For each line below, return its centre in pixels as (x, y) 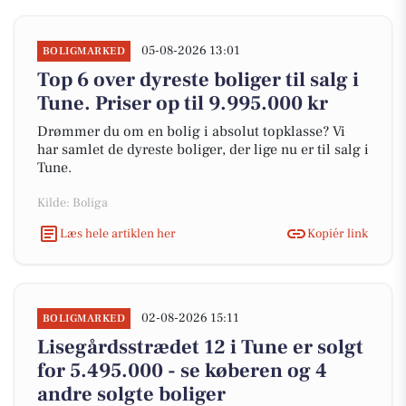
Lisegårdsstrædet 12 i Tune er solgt (200, 347)
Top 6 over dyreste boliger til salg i (198, 80)
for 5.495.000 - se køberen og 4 (182, 371)
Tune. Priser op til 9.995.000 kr (183, 103)
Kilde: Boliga (72, 203)
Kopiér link (338, 233)
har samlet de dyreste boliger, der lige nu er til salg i (203, 150)
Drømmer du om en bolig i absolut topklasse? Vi (191, 131)
